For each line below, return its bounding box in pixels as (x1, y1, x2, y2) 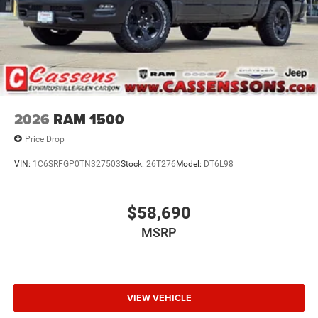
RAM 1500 (53, 109, 124, 131)
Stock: (121, 158, 146, 169)
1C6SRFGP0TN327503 (33, 158, 121, 169)
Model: (176, 158, 204, 169)
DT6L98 (204, 158, 234, 169)
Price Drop (25, 133, 65, 144)
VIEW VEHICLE (126, 290, 192, 305)
